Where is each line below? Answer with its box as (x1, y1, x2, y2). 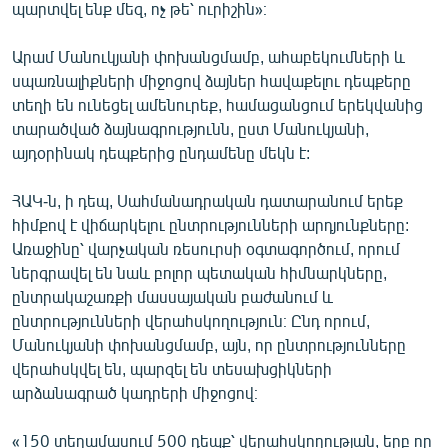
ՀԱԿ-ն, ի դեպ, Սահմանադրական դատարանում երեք (12, 190, 403, 210)
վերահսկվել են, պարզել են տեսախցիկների (12, 358, 332, 378)
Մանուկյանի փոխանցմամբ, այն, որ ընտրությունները (12, 334, 406, 354)
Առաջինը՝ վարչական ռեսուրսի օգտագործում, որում (12, 238, 400, 258)
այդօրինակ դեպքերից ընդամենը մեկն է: (12, 142, 310, 162)
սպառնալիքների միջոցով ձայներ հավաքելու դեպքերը (12, 70, 411, 90)
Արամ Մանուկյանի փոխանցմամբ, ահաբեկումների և (12, 46, 405, 66)
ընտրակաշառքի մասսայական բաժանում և (12, 286, 333, 306)
